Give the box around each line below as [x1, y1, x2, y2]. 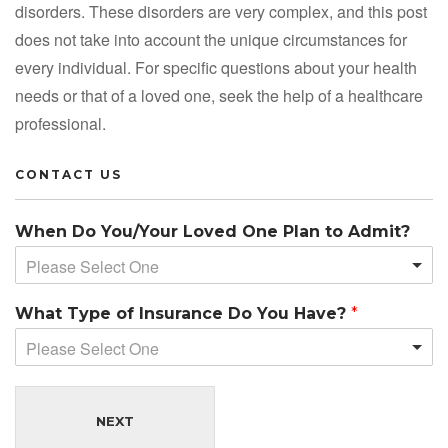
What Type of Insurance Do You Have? [15, 304, 351, 324]
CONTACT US [15, 167, 122, 183]
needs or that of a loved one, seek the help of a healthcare [15, 84, 423, 108]
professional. [15, 112, 106, 136]
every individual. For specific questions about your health [15, 56, 417, 80]
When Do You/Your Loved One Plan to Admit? [15, 222, 410, 242]
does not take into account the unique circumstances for [15, 28, 407, 52]
